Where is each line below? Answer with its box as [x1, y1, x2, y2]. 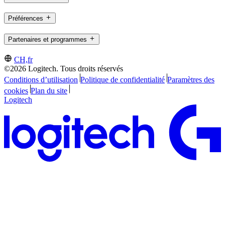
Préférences [8, 15, 43, 23]
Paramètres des [167, 75, 214, 84]
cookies [4, 86, 28, 95]
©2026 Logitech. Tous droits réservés [4, 64, 123, 73]
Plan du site [30, 86, 67, 95]
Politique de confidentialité [80, 75, 165, 84]
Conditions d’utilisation [4, 75, 78, 84]
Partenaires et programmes [8, 36, 87, 44]
